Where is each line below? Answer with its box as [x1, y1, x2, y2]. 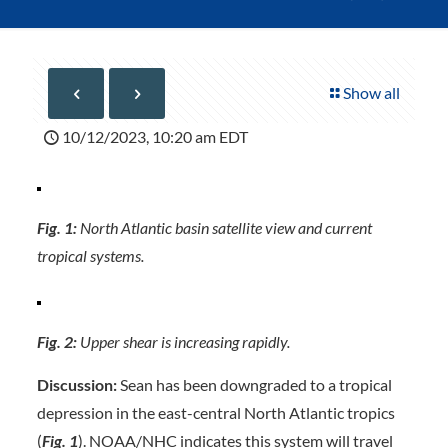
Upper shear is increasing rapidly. [76, 332, 290, 351]
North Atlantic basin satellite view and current [76, 218, 372, 237]
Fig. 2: [36, 332, 77, 351]
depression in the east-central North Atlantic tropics [36, 403, 395, 422]
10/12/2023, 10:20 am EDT [62, 127, 248, 146]
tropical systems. [36, 246, 144, 265]
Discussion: [36, 375, 117, 394]
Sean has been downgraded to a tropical [116, 375, 392, 394]
